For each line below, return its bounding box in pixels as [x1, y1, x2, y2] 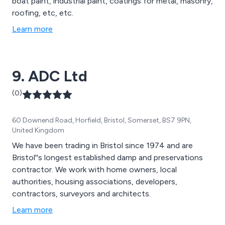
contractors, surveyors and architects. [12, 188, 151, 198]
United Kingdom [12, 126, 64, 135]
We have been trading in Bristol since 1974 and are [12, 140, 193, 150]
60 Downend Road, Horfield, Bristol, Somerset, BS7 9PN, [12, 116, 191, 125]
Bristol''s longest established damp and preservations [12, 152, 203, 162]
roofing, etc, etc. [12, 8, 73, 18]
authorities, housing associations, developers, [12, 176, 177, 186]
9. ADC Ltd [12, 66, 87, 85]
